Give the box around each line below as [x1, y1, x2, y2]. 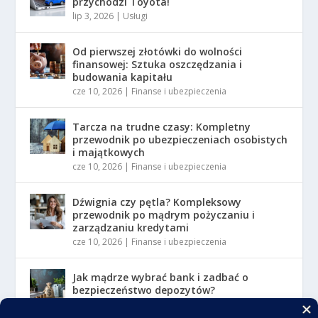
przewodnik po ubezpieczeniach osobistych [72, 132, 288, 146]
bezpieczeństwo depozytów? [72, 283, 216, 297]
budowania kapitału [72, 70, 173, 84]
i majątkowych [72, 145, 146, 159]
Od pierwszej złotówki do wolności [72, 44, 243, 58]
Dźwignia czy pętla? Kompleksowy [72, 194, 242, 209]
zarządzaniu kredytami [72, 220, 190, 234]
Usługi [123, 9, 148, 22]
